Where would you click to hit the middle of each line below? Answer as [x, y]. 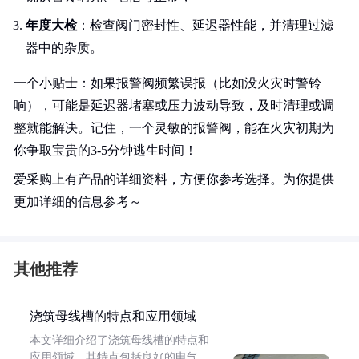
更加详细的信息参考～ [78, 202]
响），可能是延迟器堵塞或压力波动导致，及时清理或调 [174, 105]
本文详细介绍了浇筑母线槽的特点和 [119, 340]
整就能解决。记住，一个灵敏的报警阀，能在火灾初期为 [174, 128]
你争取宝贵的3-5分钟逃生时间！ [105, 150]
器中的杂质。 [64, 48]
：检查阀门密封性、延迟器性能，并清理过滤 [205, 25]
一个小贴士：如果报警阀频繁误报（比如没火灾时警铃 [167, 83]
